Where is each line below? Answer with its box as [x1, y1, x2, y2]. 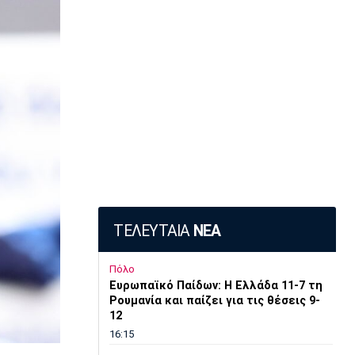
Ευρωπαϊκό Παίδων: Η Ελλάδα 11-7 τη [109, 279, 323, 293]
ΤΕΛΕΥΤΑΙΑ [113, 221, 193, 240]
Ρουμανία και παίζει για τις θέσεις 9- [109, 294, 320, 308]
